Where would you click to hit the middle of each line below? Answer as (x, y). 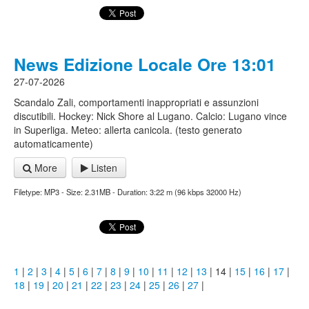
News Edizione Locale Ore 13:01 (145, 64)
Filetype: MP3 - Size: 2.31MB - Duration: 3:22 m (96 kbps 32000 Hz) (128, 192)
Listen (103, 168)
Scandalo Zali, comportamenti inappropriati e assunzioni (136, 102)
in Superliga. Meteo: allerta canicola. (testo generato (128, 130)
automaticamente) (53, 143)
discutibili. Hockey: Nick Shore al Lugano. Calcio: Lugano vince (150, 116)
